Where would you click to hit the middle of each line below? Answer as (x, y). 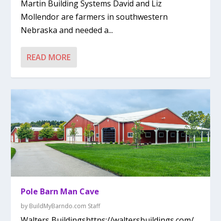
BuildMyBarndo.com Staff (65, 206)
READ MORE (49, 57)
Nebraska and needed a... (67, 30)
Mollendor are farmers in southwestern (94, 17)
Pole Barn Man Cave (60, 192)
